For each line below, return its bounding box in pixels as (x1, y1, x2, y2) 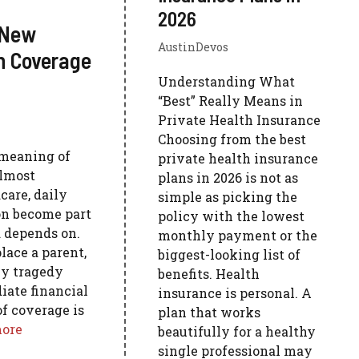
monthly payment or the (158, 227, 318, 244)
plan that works (158, 304, 261, 321)
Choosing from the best (158, 131, 307, 147)
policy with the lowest (158, 208, 305, 224)
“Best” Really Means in (158, 92, 304, 109)
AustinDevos (158, 39, 229, 54)
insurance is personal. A (158, 284, 313, 301)
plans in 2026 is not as (158, 169, 299, 186)
